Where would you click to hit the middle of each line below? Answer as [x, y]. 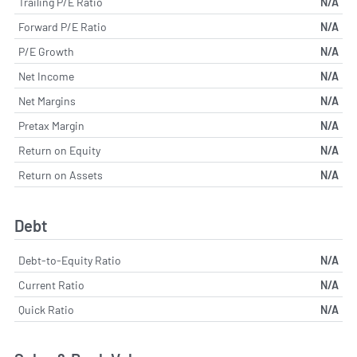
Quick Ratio [46, 309]
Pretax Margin [51, 126]
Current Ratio [51, 284]
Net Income [46, 76]
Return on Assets [61, 175]
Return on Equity [59, 151]
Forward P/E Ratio [63, 27]
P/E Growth [46, 52]
